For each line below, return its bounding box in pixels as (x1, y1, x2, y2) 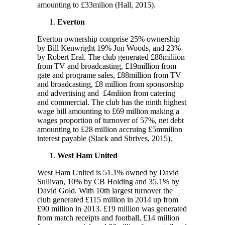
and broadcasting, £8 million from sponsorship (37, 79, 184, 88)
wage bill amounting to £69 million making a (37, 106, 179, 116)
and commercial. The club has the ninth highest (37, 97, 186, 106)
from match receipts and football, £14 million (37, 213, 179, 222)
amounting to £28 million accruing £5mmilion (37, 125, 182, 134)
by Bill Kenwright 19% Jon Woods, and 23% (37, 43, 181, 52)
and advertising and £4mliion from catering (37, 88, 175, 97)
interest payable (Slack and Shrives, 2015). (37, 134, 172, 143)
